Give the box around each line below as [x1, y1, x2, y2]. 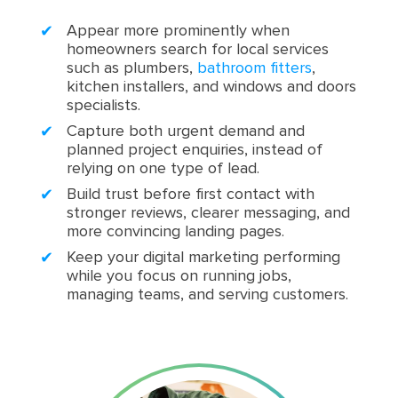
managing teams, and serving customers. [66, 286, 348, 303]
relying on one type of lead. [66, 160, 259, 177]
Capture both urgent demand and [66, 123, 305, 139]
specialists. [66, 97, 140, 114]
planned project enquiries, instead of [66, 141, 322, 158]
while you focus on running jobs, [66, 267, 291, 284]
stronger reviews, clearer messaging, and [66, 204, 350, 221]
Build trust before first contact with [66, 186, 314, 203]
